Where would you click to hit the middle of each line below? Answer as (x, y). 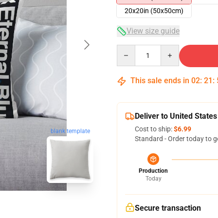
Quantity (130, 49)
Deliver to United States (176, 116)
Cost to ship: (154, 129)
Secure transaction (168, 208)
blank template (70, 131)
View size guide (153, 31)
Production (153, 171)
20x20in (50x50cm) (154, 11)
